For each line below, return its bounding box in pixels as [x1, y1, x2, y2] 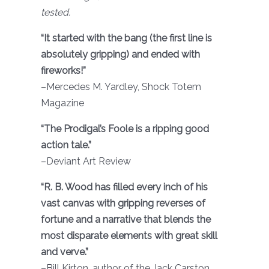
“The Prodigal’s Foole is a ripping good [41, 123, 209, 134]
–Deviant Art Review [41, 156, 131, 167]
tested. [41, 7, 70, 18]
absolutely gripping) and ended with [41, 49, 200, 60]
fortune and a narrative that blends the [41, 214, 211, 225]
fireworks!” [41, 65, 86, 76]
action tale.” [41, 139, 91, 151]
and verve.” [41, 246, 88, 258]
